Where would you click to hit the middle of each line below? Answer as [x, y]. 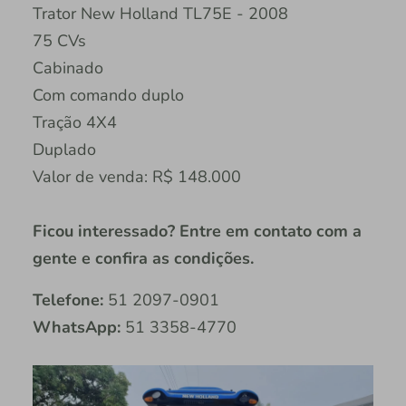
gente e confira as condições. [143, 259]
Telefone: [68, 300]
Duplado [64, 150]
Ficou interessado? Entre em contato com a [197, 232]
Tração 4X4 [74, 123]
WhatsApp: [76, 328]
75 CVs [59, 41]
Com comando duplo [108, 96]
